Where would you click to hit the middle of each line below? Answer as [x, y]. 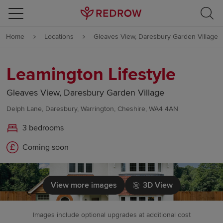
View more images [84, 185]
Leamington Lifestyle [91, 75]
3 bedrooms [43, 128]
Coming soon [46, 148]
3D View [158, 185]
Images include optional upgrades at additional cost [111, 215]
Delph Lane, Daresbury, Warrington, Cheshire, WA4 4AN [93, 109]
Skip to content [56, 14]
